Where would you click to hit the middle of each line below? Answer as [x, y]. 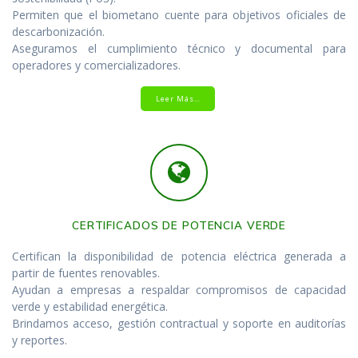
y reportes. [40, 340]
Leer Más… [178, 99]
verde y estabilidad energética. [90, 306]
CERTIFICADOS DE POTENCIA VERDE [179, 225]
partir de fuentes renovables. [86, 272]
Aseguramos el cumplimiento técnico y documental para [179, 48]
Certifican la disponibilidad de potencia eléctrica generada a [179, 256]
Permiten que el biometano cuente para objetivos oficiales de [179, 14]
